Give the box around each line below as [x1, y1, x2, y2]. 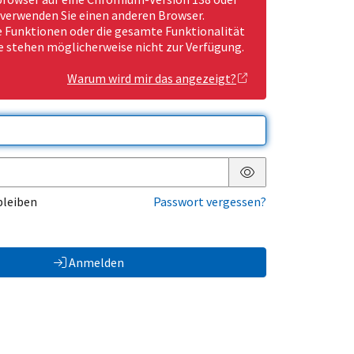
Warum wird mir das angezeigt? [67, 70, 236, 87]
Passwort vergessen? [153, 194, 266, 210]
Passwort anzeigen [247, 176, 349, 193]
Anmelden [68, 254, 124, 271]
